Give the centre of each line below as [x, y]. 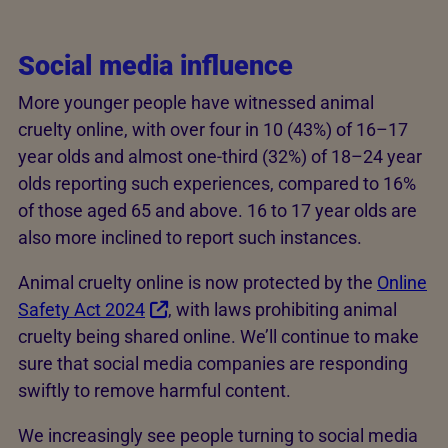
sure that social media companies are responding [213, 364]
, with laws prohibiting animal [282, 310]
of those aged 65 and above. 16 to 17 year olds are [217, 211]
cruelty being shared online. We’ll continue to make [218, 337]
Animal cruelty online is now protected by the [197, 283]
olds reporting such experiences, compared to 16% [217, 184]
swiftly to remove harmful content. [154, 391]
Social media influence [155, 65]
